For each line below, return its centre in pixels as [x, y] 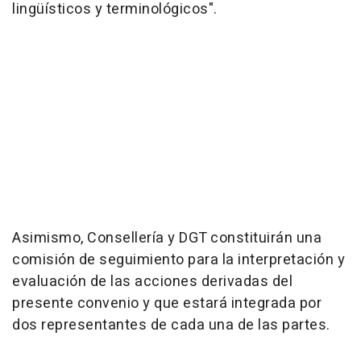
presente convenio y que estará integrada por [167, 303]
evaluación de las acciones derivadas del [152, 282]
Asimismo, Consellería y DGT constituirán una [167, 238]
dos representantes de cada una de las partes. [171, 325]
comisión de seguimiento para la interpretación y [178, 260]
